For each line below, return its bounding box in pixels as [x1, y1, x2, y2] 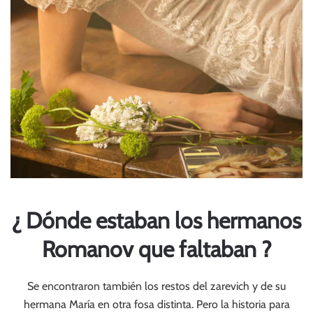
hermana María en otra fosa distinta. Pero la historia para [23, 298, 290, 311]
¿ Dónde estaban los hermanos [12, 207, 301, 234]
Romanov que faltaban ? [41, 235, 272, 263]
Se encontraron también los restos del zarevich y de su [27, 279, 286, 293]
